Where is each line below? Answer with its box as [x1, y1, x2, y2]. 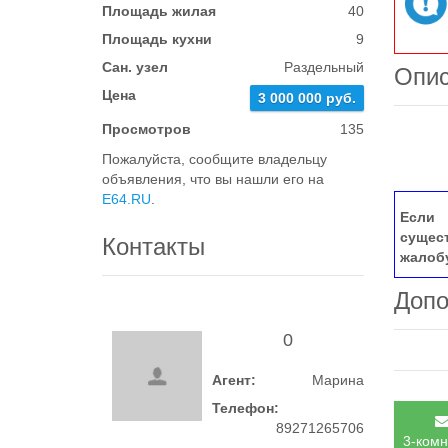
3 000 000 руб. [258, 90, 357, 106]
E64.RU [102, 191, 151, 207]
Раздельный [284, 59, 365, 75]
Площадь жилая [102, 3, 216, 19]
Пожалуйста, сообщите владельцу [102, 151, 327, 167]
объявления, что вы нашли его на [102, 171, 324, 187]
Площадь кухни [102, 31, 212, 47]
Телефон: [212, 400, 279, 416]
